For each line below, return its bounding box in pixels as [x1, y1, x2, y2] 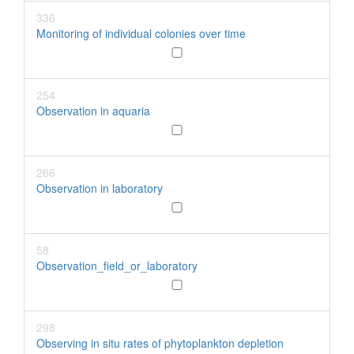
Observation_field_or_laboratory [36, 258, 198, 273]
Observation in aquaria [36, 103, 150, 119]
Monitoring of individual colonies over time [36, 25, 246, 41]
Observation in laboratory [36, 180, 163, 196]
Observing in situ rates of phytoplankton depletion [36, 335, 284, 351]
